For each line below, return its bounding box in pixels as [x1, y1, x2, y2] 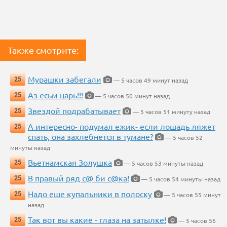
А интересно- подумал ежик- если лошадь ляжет [28, 121, 215, 131]
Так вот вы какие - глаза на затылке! [28, 214, 166, 224]
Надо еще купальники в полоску [28, 188, 152, 199]
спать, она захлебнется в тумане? [28, 131, 153, 141]
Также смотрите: [8, 44, 79, 55]
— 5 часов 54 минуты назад [140, 174, 220, 183]
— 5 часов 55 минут [163, 190, 221, 199]
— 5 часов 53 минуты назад [123, 159, 203, 167]
